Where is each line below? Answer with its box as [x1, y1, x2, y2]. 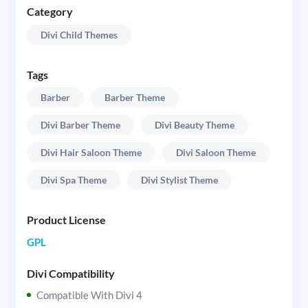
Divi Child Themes [40, 28, 118, 41]
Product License [26, 213, 106, 227]
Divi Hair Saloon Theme [40, 146, 142, 159]
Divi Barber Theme [40, 119, 120, 131]
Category [26, 5, 73, 19]
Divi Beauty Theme [154, 119, 234, 131]
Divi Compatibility [26, 266, 115, 280]
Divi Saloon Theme [175, 146, 256, 159]
